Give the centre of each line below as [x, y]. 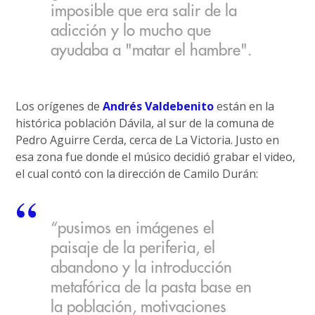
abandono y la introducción [142, 268]
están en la [244, 106]
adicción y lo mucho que [131, 31]
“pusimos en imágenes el [133, 229]
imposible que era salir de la [144, 12]
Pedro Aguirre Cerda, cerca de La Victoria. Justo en [148, 140]
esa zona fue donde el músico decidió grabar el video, [156, 156]
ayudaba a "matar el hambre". [152, 51]
